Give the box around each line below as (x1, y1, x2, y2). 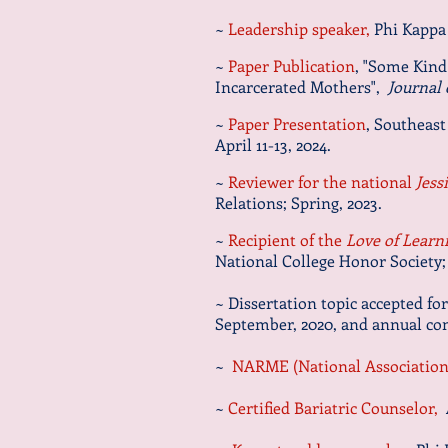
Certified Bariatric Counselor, (228, 397, 446, 418)
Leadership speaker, (228, 18, 374, 39)
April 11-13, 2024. (215, 134, 331, 155)
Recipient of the (228, 229, 346, 250)
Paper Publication (228, 55, 355, 76)
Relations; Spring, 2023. (215, 192, 382, 213)
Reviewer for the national (228, 171, 416, 192)
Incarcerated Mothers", (215, 76, 384, 97)
